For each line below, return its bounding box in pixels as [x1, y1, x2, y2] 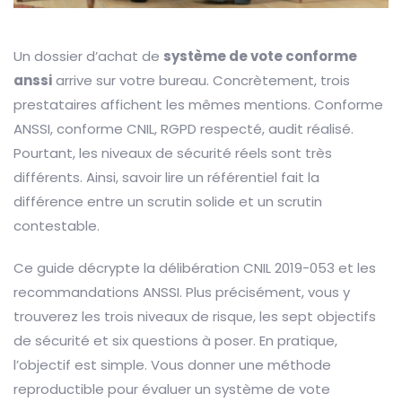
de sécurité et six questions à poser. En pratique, [13, 331, 337, 351]
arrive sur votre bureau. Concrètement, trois [52, 71, 350, 91]
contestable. [13, 216, 100, 236]
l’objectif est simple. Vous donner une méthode [13, 355, 331, 375]
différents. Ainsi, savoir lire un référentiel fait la [13, 168, 319, 188]
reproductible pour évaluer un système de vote [13, 380, 330, 399]
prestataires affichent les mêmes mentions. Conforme [13, 95, 383, 115]
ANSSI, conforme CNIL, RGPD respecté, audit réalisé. [13, 119, 354, 139]
